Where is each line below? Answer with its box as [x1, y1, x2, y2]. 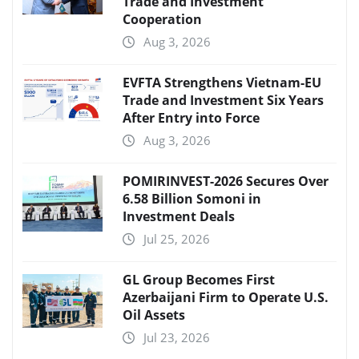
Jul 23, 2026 [143, 329, 210, 346]
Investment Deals [123, 208, 235, 226]
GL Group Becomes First [123, 271, 275, 289]
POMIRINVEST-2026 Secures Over [123, 172, 329, 191]
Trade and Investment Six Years [123, 91, 324, 110]
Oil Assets [123, 306, 185, 325]
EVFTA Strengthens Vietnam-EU [123, 74, 321, 92]
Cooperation [123, 10, 202, 29]
